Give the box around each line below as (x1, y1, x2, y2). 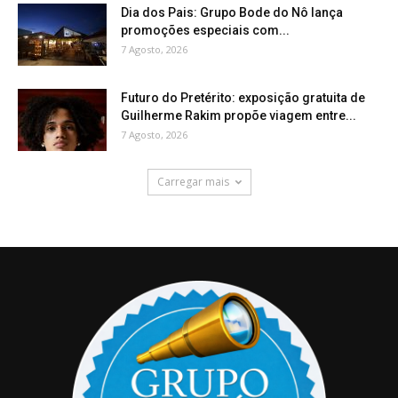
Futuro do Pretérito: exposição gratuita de (121, 91, 365, 105)
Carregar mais (156, 174, 229, 189)
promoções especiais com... (121, 23, 290, 37)
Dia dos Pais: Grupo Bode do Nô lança (121, 5, 343, 20)
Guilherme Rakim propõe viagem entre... (121, 108, 356, 123)
